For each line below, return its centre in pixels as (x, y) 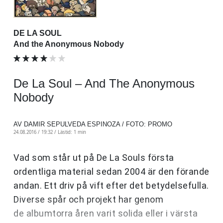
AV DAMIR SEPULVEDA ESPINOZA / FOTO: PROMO (93, 124)
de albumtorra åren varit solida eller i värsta (106, 213)
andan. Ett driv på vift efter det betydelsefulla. (111, 185)
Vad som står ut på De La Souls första (94, 157)
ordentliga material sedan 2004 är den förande (111, 171)
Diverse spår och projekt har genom (88, 199)
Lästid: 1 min (72, 132)
